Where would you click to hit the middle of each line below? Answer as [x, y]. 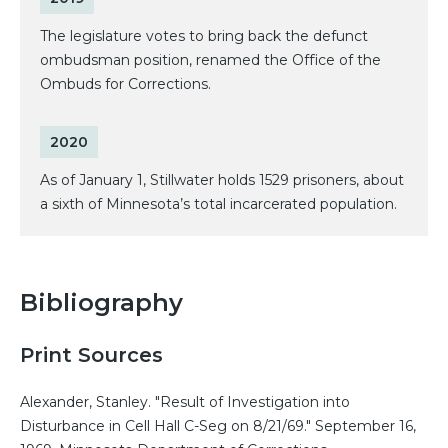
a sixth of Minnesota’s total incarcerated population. [218, 204]
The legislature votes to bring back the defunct [204, 36]
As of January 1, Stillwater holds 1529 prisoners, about [222, 180]
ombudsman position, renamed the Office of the [210, 60]
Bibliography [101, 303]
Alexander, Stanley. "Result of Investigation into [185, 402]
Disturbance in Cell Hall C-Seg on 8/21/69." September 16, [218, 426]
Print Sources [91, 355]
